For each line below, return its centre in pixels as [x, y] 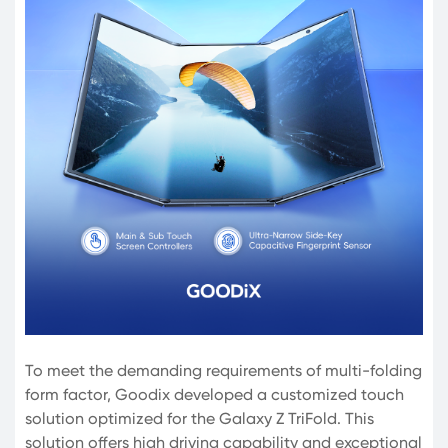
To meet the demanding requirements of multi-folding [223, 370]
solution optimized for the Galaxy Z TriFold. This [199, 418]
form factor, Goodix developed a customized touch [214, 394]
